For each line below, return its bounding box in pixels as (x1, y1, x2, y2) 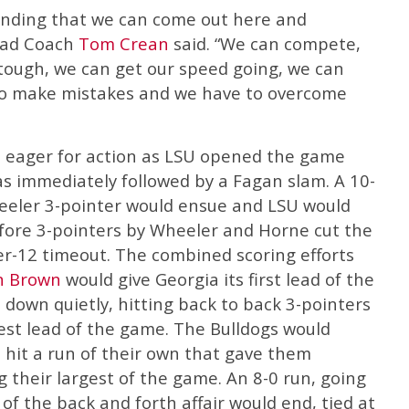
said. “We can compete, (169, 31, 361, 55)
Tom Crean (79, 31, 169, 55)
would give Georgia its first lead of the (61, 267, 374, 290)
